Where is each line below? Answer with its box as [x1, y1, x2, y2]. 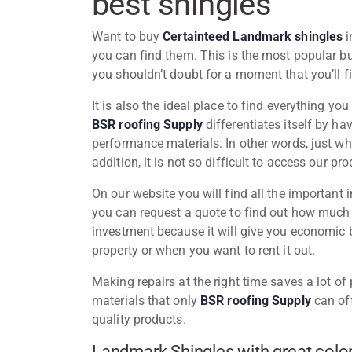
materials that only [92, 292, 200, 308]
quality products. [92, 311, 189, 327]
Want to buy [92, 28, 163, 44]
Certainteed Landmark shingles [163, 28, 343, 44]
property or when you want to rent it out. [92, 242, 319, 258]
